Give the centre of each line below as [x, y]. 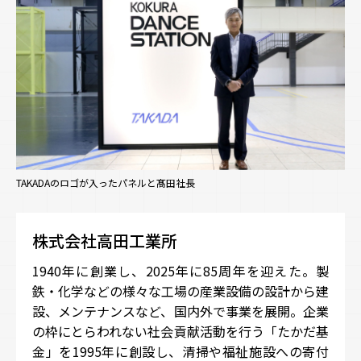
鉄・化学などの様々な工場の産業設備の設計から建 [180, 290]
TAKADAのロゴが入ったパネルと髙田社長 [106, 182]
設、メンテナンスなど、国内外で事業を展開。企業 [180, 311]
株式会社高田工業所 [105, 240]
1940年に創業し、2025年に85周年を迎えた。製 [180, 270]
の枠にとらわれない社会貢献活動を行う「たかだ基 [180, 331]
